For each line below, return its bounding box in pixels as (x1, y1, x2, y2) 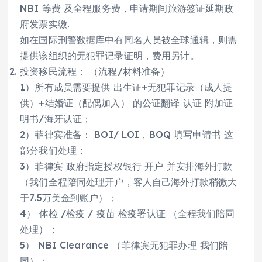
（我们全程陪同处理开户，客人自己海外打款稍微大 (20, 175, 237, 188)
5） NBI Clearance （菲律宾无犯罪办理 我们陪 (20, 239, 229, 251)
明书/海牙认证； (20, 112, 92, 125)
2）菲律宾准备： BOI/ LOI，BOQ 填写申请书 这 (20, 128, 234, 140)
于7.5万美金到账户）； (20, 191, 118, 204)
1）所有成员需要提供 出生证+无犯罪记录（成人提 (20, 81, 233, 93)
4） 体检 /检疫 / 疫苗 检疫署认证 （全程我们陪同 (20, 207, 235, 219)
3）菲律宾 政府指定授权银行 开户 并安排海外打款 (20, 160, 233, 172)
